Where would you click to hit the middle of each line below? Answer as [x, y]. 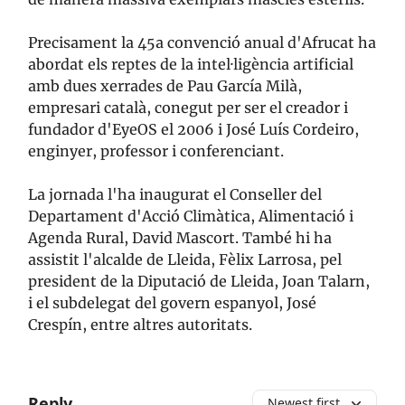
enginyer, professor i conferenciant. [156, 151]
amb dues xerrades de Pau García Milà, [165, 86]
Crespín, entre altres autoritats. [140, 325]
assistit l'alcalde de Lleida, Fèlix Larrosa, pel [185, 260]
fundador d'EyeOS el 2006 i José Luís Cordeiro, [193, 130]
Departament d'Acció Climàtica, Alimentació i [191, 217]
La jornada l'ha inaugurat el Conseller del [175, 195]
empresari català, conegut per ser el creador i [188, 108]
